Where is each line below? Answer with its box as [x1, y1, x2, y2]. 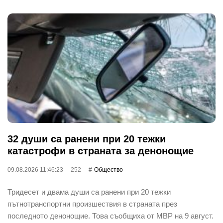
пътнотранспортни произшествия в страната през [7, 199, 177, 208]
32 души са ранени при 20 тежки [7, 133, 166, 144]
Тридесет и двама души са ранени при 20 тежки [7, 187, 171, 196]
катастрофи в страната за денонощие [7, 145, 194, 156]
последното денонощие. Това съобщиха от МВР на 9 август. [7, 211, 214, 220]
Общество [94, 166, 123, 173]
